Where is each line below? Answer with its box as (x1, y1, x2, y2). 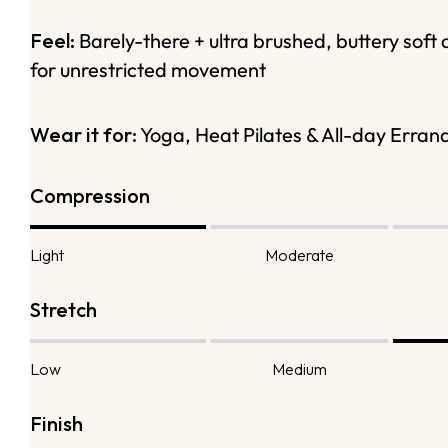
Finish (30, 411, 83, 437)
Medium (272, 359, 328, 380)
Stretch (30, 297, 97, 323)
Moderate (265, 245, 335, 266)
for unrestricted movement (30, 57, 266, 83)
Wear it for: (30, 122, 137, 148)
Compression (30, 183, 150, 209)
